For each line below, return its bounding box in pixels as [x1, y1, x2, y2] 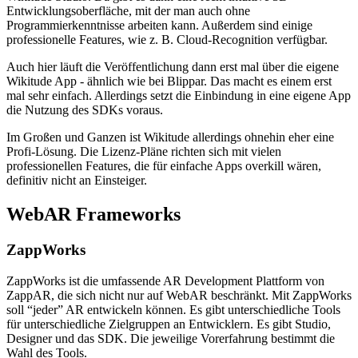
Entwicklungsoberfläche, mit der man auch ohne [6, 4, 250, 18]
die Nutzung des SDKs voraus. [6, 103, 163, 117]
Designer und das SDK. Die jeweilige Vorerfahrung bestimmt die [6, 331, 335, 345]
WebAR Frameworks [6, 204, 181, 225]
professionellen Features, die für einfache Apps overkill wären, [6, 159, 321, 173]
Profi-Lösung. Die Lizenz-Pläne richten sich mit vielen [6, 145, 281, 159]
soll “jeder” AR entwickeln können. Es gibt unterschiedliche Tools [6, 302, 340, 316]
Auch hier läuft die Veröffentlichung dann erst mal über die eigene [6, 60, 339, 74]
